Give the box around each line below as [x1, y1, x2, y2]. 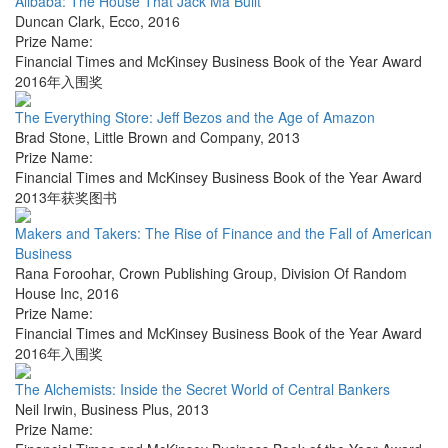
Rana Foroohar [15, 263, 111, 284]
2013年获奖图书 [15, 187, 117, 208]
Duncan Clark [15, 11, 101, 32]
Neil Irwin [15, 399, 73, 420]
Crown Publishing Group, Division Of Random [119, 263, 407, 284]
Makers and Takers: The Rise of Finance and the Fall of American [15, 223, 432, 244]
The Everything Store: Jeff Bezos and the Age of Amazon [15, 107, 375, 128]
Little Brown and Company [94, 127, 260, 148]
